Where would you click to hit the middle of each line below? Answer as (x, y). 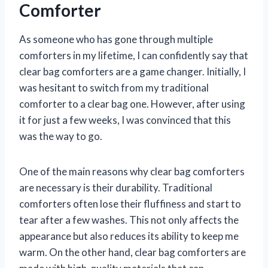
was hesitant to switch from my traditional (114, 87)
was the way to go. (61, 136)
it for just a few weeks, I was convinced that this (125, 120)
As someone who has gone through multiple (116, 39)
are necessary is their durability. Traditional (116, 187)
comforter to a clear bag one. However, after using (132, 103)
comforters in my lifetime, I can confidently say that (134, 55)
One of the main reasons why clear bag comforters (132, 171)
